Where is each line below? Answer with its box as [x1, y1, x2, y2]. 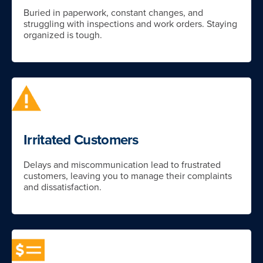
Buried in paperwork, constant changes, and [23, 7, 203, 19]
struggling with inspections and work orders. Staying [23, 18, 237, 31]
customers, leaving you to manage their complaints [23, 170, 232, 183]
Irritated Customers [23, 131, 139, 149]
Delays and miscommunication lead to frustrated [23, 159, 221, 171]
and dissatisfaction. [23, 181, 102, 194]
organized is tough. [23, 29, 102, 42]
